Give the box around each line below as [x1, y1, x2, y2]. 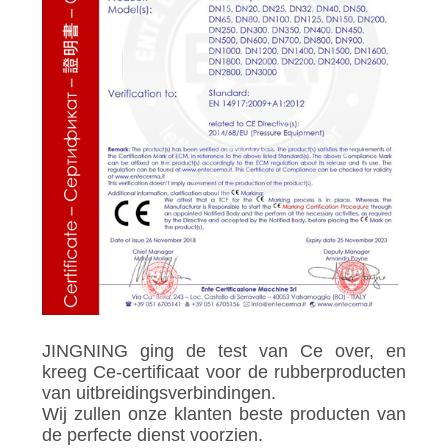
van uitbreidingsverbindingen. [41, 382, 276, 403]
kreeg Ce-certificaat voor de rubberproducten [41, 361, 407, 382]
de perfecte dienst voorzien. [41, 424, 263, 445]
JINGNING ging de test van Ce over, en [41, 340, 407, 361]
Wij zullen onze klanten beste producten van [41, 403, 407, 424]
